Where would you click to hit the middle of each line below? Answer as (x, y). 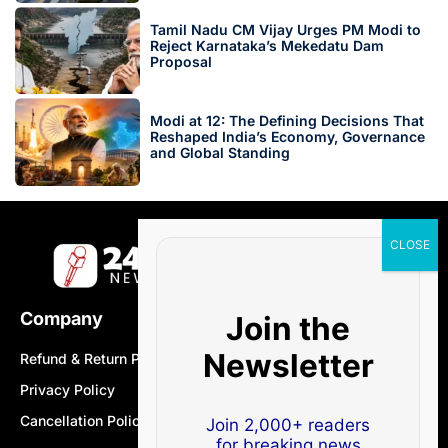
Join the (288, 328)
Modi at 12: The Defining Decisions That (286, 121)
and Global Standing (219, 153)
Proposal (180, 61)
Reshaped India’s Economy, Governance (287, 137)
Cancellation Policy (84, 420)
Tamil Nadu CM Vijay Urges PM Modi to (285, 29)
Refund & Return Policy (96, 358)
